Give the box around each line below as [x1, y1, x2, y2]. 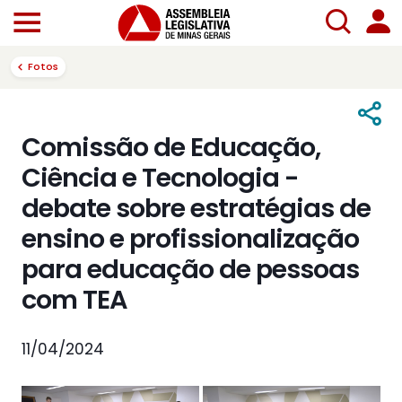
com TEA [22, 282, 127, 319]
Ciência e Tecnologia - [22, 160, 299, 197]
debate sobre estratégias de [22, 190, 371, 227]
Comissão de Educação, [22, 129, 320, 166]
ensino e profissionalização [22, 221, 359, 258]
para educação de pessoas [22, 251, 359, 288]
